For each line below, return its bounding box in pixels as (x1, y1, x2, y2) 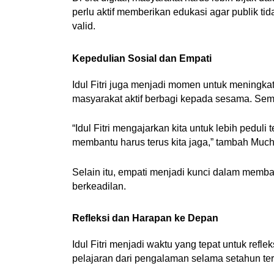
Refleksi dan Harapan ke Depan (72, 213, 218, 224)
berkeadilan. (72, 180, 126, 191)
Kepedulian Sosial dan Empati (72, 53, 212, 64)
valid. (72, 21, 95, 32)
